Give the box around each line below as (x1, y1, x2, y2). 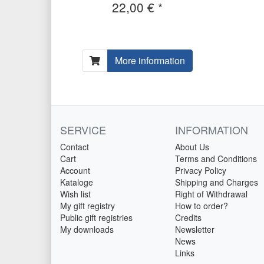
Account (60, 164, 90, 177)
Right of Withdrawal (175, 188, 247, 200)
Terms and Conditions (175, 153, 257, 165)
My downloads (60, 223, 114, 236)
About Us (175, 141, 209, 153)
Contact (60, 141, 89, 153)
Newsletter (175, 223, 214, 236)
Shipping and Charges (175, 176, 258, 189)
